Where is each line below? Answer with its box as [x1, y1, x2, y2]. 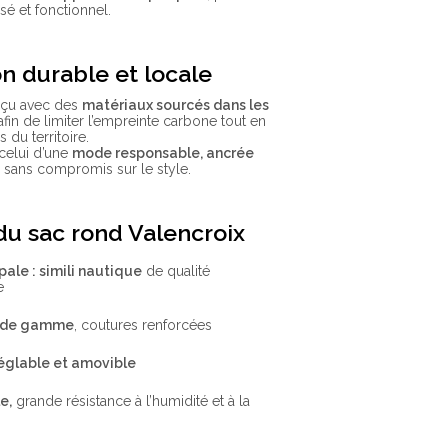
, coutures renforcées [74, 316, 212, 333]
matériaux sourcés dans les [82, 97, 270, 114]
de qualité [142, 262, 210, 279]
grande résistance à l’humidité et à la [12, 392, 250, 409]
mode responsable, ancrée [72, 145, 255, 162]
